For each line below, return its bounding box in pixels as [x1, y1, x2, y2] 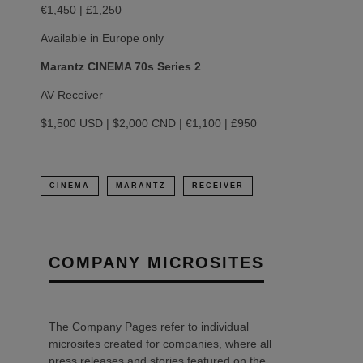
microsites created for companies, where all [49, 336, 271, 350]
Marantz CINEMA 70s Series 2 [41, 59, 204, 73]
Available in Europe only [41, 31, 167, 45]
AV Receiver [41, 88, 106, 101]
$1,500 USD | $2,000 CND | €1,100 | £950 [41, 116, 260, 130]
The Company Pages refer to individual [49, 319, 249, 333]
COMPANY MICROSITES [49, 253, 264, 271]
